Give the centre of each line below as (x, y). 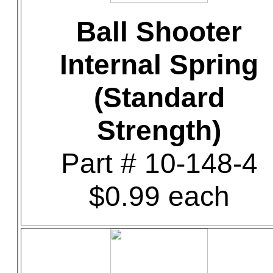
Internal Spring (159, 65)
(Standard (159, 97)
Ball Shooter (159, 32)
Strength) (159, 130)
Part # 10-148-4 (159, 163)
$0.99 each (159, 196)
